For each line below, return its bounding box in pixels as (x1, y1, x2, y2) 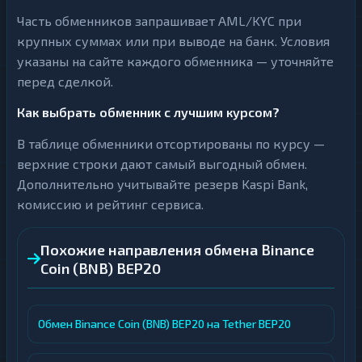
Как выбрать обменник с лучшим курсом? (17, 104, 280, 120)
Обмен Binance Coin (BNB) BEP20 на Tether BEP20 (38, 317, 291, 330)
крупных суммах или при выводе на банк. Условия (17, 33, 330, 48)
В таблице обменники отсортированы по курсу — (17, 136, 325, 151)
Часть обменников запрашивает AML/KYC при (17, 13, 301, 28)
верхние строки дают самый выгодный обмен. (17, 156, 307, 171)
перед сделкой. (17, 74, 113, 89)
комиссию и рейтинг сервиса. (17, 196, 204, 212)
